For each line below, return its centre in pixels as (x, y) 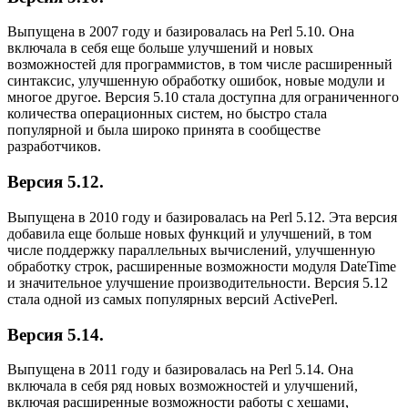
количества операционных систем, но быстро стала (167, 114)
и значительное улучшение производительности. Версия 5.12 (198, 282)
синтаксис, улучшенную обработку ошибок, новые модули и (196, 81)
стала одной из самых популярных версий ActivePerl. (173, 299)
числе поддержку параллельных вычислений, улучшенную (191, 250)
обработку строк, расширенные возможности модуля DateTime (202, 266)
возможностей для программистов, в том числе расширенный (200, 65)
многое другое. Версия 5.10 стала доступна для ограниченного (203, 97)
